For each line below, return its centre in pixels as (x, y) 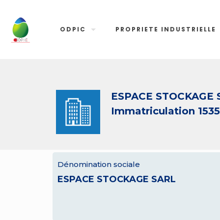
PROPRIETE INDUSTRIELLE (166, 29)
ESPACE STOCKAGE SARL (117, 179)
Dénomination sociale (99, 164)
